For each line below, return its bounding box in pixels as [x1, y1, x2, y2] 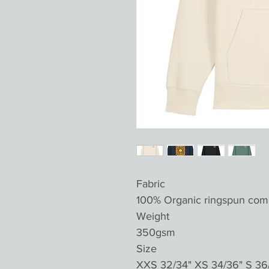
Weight [136, 210, 169, 222]
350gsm [136, 226, 175, 238]
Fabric [136, 178, 165, 190]
